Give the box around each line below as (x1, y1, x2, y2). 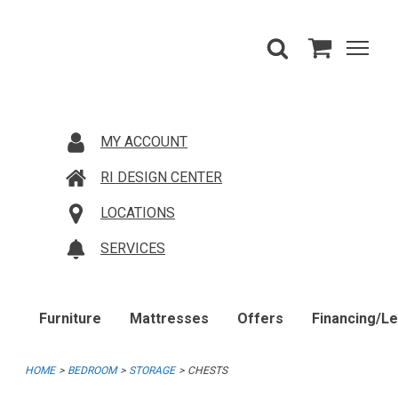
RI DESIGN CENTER (100, 169, 222, 186)
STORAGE (129, 364, 175, 377)
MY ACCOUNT (100, 133, 187, 150)
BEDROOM (68, 364, 116, 377)
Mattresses (130, 310, 209, 327)
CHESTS (187, 364, 227, 377)
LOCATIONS (100, 204, 175, 221)
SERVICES (100, 240, 165, 257)
